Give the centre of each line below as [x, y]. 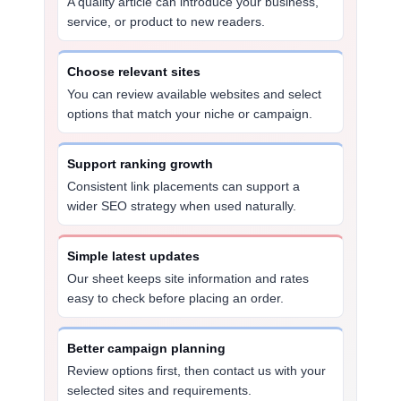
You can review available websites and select [195, 94]
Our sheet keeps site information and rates [188, 278]
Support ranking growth [141, 164]
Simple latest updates [134, 256]
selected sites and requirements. [160, 390]
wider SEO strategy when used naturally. [182, 206]
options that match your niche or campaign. [190, 114]
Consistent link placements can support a [184, 186]
